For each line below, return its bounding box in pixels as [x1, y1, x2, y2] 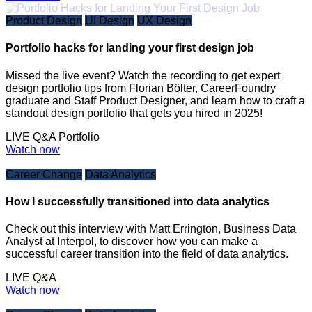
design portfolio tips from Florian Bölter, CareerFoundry [6, 81, 276, 94]
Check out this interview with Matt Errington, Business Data [6, 223, 296, 235]
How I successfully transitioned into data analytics [6, 195, 270, 208]
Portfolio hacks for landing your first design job [6, 42, 254, 54]
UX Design [137, 15, 192, 27]
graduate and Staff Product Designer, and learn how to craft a [6, 94, 305, 107]
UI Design [85, 15, 134, 27]
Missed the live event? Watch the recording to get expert [6, 69, 280, 81]
